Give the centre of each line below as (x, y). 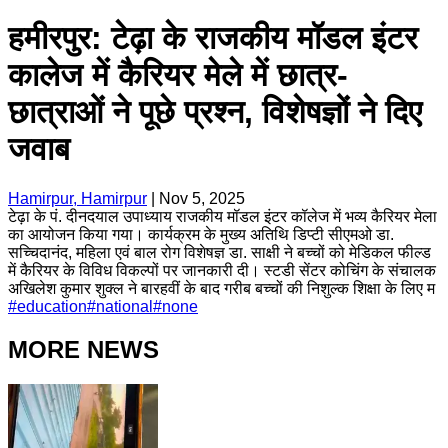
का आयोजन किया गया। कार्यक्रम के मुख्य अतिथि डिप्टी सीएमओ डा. (201, 234)
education (52, 306)
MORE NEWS (83, 349)
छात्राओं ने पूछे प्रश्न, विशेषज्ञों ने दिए (215, 112)
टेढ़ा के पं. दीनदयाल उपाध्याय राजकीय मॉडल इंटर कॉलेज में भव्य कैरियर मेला (222, 216)
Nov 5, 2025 (202, 198)
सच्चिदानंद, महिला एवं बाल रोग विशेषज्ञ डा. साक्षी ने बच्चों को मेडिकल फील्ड (219, 252)
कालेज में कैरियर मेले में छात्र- (178, 75)
